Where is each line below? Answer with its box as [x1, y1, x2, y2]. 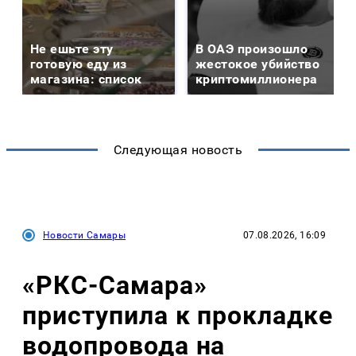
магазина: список [30, 71, 142, 87]
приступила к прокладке [22, 300, 334, 331]
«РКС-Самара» [22, 270, 207, 301]
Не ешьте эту [30, 41, 114, 56]
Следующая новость [113, 141, 243, 157]
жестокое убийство [195, 56, 320, 72]
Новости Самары [43, 229, 126, 241]
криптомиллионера [195, 71, 318, 87]
